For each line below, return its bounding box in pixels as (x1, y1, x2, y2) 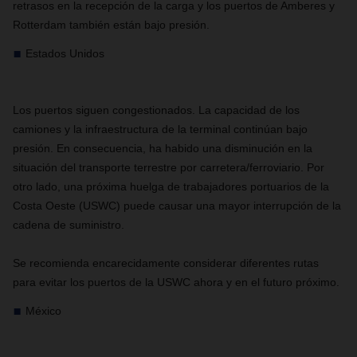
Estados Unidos (25, 47, 104, 60)
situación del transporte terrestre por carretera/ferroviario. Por (13, 161, 324, 174)
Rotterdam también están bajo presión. (13, 18, 210, 31)
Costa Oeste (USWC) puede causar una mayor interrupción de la (13, 199, 341, 212)
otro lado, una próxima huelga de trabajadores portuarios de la (13, 180, 329, 193)
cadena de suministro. (13, 218, 124, 231)
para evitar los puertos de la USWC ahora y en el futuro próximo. (13, 276, 339, 288)
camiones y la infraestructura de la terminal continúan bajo (13, 123, 308, 135)
